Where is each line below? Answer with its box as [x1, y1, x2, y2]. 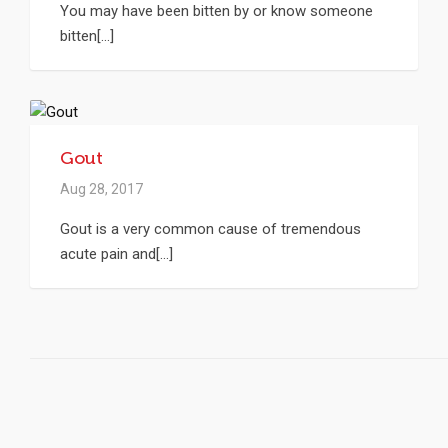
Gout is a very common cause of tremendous [60, 219, 361, 238]
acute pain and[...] [60, 244, 173, 263]
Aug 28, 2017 [60, 180, 143, 197]
